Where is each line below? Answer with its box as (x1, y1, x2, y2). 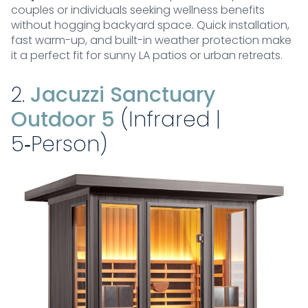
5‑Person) (11, 130, 107, 159)
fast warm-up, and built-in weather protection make (11, 32, 291, 49)
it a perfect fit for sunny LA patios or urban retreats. (11, 47, 283, 64)
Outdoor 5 (11, 105, 115, 135)
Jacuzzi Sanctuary (30, 80, 215, 110)
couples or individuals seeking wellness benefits (11, 2, 265, 19)
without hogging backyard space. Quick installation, (11, 17, 289, 34)
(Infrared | (115, 105, 221, 135)
